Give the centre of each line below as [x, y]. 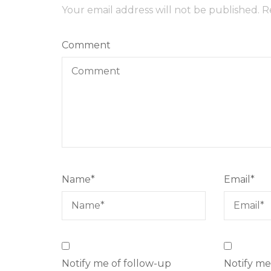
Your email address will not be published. [161, 10]
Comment [86, 45]
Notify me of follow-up [116, 264]
